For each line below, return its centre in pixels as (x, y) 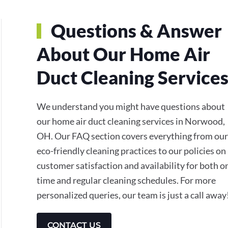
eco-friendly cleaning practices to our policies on (131, 150)
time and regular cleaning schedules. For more (126, 180)
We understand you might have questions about (131, 106)
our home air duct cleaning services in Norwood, (131, 121)
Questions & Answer (134, 30)
